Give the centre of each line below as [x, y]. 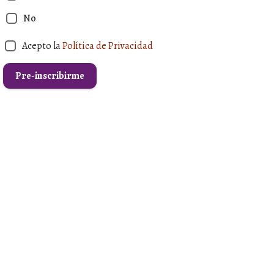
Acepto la [42, 46]
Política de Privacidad [107, 46]
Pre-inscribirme [50, 76]
